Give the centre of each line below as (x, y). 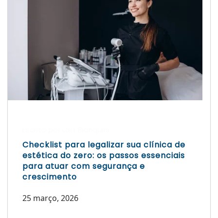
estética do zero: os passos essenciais (104, 156)
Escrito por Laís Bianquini (66, 130)
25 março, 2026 (50, 198)
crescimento (50, 177)
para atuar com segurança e (84, 166)
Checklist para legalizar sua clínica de (104, 145)
